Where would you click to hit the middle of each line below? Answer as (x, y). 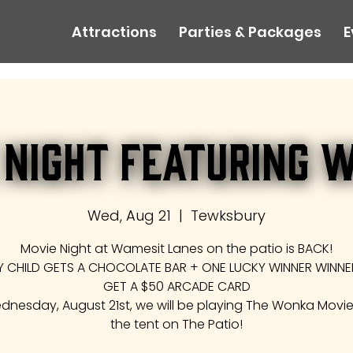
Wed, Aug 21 (129, 216)
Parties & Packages (251, 32)
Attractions (115, 32)
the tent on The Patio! (176, 324)
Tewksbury (228, 216)
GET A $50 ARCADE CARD (176, 286)
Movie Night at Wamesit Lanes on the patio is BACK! (176, 249)
